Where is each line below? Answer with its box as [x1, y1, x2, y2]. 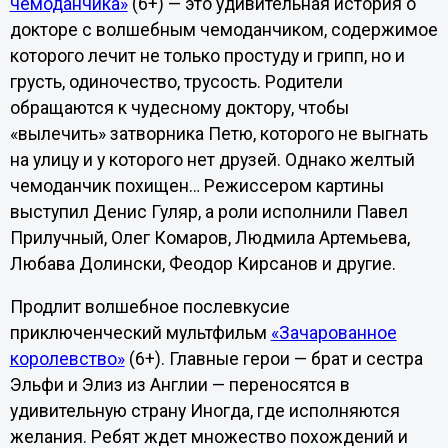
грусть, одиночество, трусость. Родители [9, 71, 343, 92]
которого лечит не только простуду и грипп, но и [9, 45, 405, 66]
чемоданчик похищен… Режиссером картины [9, 175, 384, 196]
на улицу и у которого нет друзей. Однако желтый [9, 149, 415, 170]
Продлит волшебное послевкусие [9, 297, 290, 318]
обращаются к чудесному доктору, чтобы [9, 97, 349, 118]
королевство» [9, 349, 125, 370]
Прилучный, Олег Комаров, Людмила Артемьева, [9, 227, 410, 248]
